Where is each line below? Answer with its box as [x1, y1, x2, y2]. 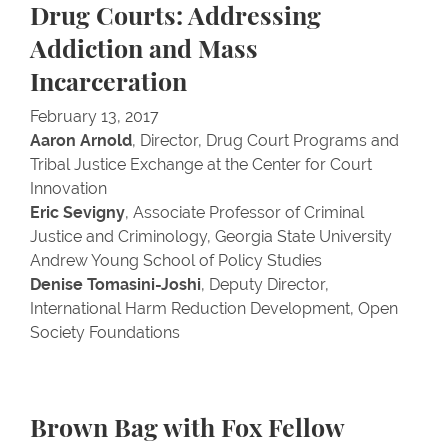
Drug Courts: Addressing [30, 5, 321, 30]
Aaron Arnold [30, 131, 132, 150]
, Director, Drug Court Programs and [132, 131, 399, 150]
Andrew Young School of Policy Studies [30, 251, 322, 270]
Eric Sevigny [30, 203, 125, 222]
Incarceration [30, 71, 187, 96]
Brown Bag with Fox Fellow [30, 417, 344, 442]
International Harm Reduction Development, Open [30, 299, 398, 318]
